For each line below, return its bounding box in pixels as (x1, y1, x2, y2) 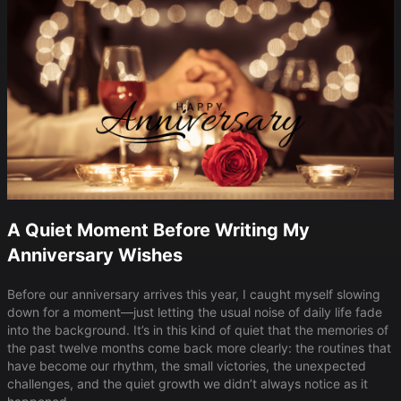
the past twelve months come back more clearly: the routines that (7, 340, 391, 356)
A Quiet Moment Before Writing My (7, 219, 310, 242)
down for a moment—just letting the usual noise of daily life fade (7, 304, 382, 320)
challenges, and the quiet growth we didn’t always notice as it (7, 376, 368, 392)
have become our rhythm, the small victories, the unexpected (7, 358, 366, 374)
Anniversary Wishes (7, 244, 183, 267)
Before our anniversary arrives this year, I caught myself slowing (7, 286, 380, 303)
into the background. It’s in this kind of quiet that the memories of (7, 322, 388, 338)
